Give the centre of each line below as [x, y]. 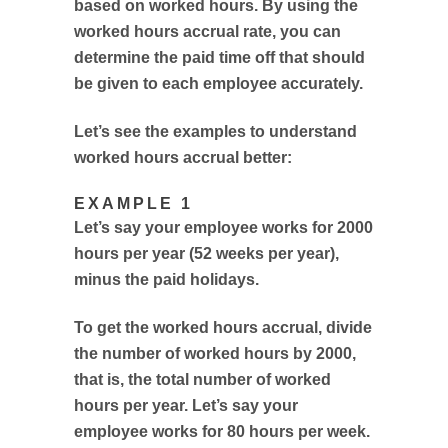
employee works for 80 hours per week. [222, 431]
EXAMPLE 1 [133, 203]
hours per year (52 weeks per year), [206, 253]
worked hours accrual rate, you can [207, 31]
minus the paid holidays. [166, 279]
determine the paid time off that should [219, 57]
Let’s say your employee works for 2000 [223, 227]
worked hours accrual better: [183, 157]
